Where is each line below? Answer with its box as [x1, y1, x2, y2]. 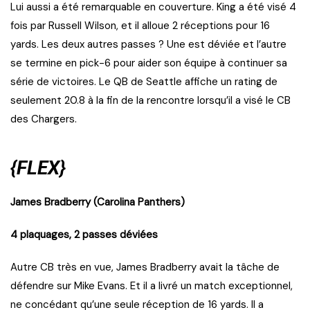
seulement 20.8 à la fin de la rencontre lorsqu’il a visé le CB [10, 93, 291, 108]
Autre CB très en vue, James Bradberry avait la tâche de [10, 260, 280, 275]
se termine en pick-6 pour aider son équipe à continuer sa [10, 56, 287, 71]
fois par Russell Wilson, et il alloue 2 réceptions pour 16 [10, 19, 270, 33]
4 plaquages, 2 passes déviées [10, 228, 158, 242]
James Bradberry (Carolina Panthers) [10, 195, 185, 210]
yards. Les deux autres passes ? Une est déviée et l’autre [10, 37, 286, 52]
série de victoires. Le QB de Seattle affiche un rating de [10, 75, 277, 89]
